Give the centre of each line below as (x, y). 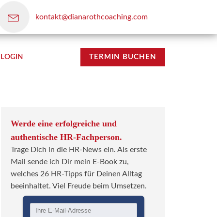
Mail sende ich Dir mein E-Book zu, (70, 162)
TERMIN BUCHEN (123, 57)
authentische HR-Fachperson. (66, 137)
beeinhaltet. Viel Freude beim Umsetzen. (79, 186)
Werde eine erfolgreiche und (64, 124)
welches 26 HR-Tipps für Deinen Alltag (76, 174)
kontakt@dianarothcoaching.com (92, 17)
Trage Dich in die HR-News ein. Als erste (79, 150)
